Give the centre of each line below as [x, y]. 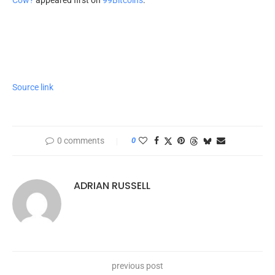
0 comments [80, 140]
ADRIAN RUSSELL [112, 185]
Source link [33, 87]
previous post [137, 265]
